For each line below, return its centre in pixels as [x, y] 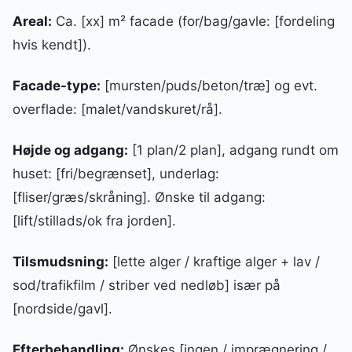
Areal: [32, 21]
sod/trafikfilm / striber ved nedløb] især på [147, 285]
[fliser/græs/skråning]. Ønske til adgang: [139, 197]
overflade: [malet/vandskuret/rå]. [117, 109]
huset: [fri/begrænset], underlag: [116, 173]
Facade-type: [57, 85]
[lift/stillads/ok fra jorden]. [94, 220]
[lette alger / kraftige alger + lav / [214, 261]
